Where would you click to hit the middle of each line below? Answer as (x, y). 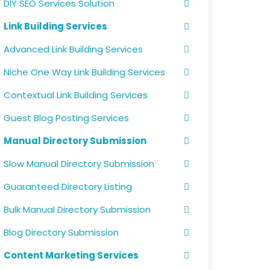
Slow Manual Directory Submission (79, 164)
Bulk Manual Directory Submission (77, 209)
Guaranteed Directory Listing (68, 187)
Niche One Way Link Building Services (84, 72)
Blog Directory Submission (61, 232)
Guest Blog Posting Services (66, 118)
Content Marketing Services (71, 255)
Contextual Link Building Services (76, 95)
